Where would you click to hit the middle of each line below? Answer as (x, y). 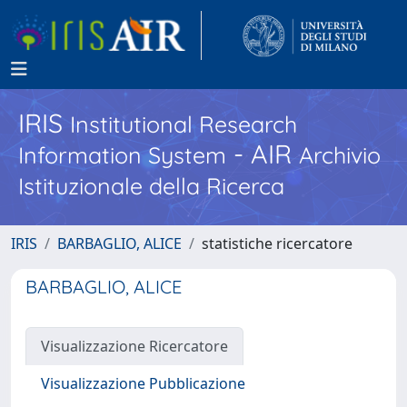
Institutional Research (184, 124)
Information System (122, 155)
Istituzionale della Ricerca (151, 186)
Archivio (340, 155)
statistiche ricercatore (277, 243)
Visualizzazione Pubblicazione (143, 383)
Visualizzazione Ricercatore (134, 346)
